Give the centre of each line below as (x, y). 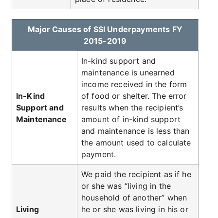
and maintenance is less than (136, 131)
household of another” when (134, 198)
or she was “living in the (126, 186)
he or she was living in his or (135, 209)
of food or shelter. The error (134, 96)
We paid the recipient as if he (136, 174)
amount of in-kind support (131, 119)
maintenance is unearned (128, 73)
